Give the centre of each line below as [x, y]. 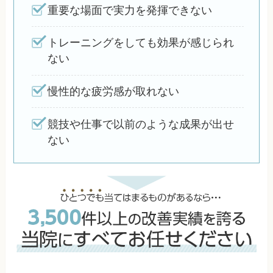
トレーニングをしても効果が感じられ [141, 43]
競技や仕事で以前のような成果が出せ [141, 124]
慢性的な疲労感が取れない [114, 91]
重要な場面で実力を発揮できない [130, 10]
